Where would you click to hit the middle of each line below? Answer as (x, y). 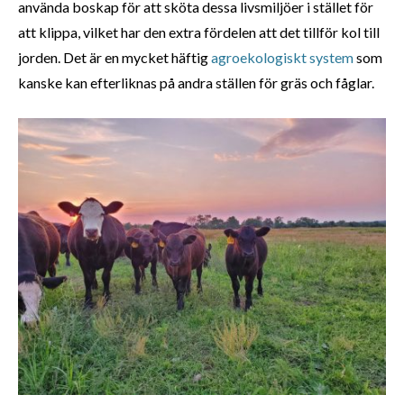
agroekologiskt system (282, 57)
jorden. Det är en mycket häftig (115, 57)
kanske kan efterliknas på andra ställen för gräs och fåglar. (197, 82)
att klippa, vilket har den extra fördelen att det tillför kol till (199, 32)
